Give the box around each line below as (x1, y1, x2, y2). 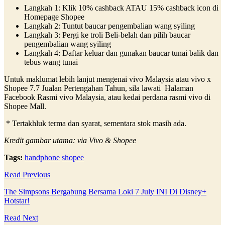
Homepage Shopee (24, 12, 84, 21)
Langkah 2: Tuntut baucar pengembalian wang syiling (24, 21, 197, 30)
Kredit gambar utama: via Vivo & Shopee (4, 136, 136, 145)
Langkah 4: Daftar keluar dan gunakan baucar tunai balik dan (24, 48, 218, 57)
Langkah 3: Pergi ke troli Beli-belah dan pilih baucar (24, 30, 190, 39)
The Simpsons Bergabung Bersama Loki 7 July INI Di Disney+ (4, 187, 206, 196)
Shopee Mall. (4, 101, 48, 110)
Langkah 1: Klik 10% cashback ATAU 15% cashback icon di (24, 3, 218, 12)
